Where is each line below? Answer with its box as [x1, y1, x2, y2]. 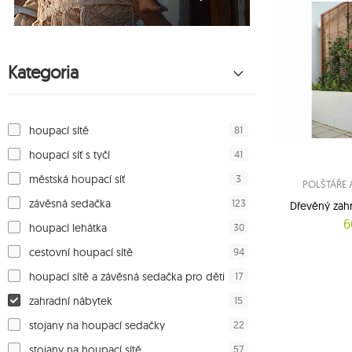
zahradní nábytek [29, 294, 112, 309]
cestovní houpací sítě [29, 245, 133, 260]
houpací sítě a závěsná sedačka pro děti [29, 269, 225, 284]
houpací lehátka [29, 221, 107, 236]
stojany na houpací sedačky [29, 318, 165, 333]
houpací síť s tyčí [29, 148, 110, 163]
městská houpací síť [29, 172, 125, 187]
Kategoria [8, 61, 79, 84]
